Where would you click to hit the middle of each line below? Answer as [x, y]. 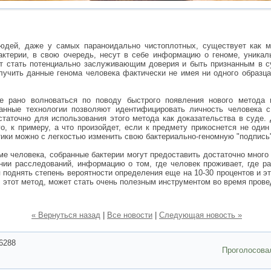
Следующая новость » [201, 215]
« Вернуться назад [66, 215]
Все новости [130, 215]
